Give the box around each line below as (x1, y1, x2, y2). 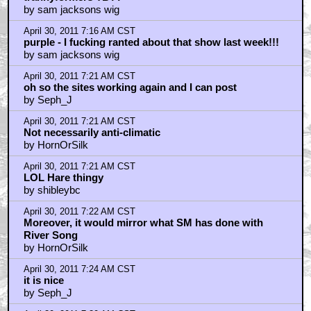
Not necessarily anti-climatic (23, 126, 160, 138)
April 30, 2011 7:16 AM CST (23, 26, 135, 36)
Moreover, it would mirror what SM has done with (23, 216, 263, 228)
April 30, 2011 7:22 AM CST (23, 206, 135, 217)
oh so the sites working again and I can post (23, 81, 237, 93)
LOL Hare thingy (23, 171, 103, 183)
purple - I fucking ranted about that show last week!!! (23, 35, 279, 48)
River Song (23, 228, 78, 241)
